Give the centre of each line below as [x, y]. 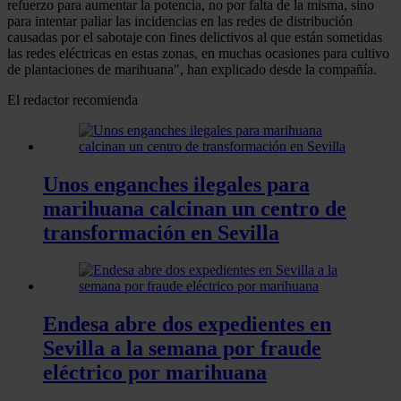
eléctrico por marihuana [155, 373]
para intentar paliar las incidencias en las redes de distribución [180, 21]
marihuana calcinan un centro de [195, 208]
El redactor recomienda [73, 99]
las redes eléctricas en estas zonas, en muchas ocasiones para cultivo [198, 53]
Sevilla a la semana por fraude [182, 349]
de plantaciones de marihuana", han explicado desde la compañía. [192, 69]
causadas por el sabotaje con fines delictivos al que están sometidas [195, 37]
